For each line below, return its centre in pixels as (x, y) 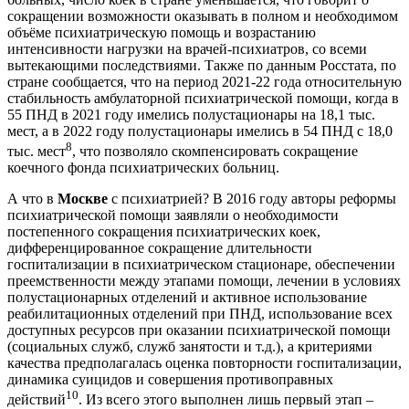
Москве (83, 199)
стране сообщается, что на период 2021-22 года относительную (204, 81)
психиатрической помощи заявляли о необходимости (173, 215)
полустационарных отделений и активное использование (187, 298)
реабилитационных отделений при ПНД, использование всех (200, 314)
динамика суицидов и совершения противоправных (170, 380)
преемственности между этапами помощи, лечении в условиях (204, 281)
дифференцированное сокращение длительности (160, 248)
